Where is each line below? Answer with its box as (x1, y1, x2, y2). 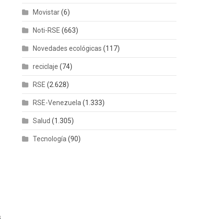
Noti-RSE (33, 26, 61, 34)
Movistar (33, 8, 60, 16)
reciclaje (33, 62, 59, 70)
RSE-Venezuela (33, 98, 82, 107)
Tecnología (33, 134, 67, 143)
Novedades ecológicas (33, 44, 102, 52)
